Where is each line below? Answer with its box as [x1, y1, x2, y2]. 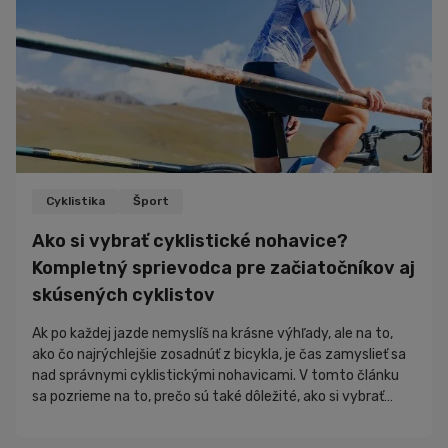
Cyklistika [46, 194, 105, 209]
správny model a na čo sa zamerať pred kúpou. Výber [32, 409, 370, 427]
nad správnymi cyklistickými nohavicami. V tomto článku [32, 367, 399, 385]
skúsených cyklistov [32, 284, 215, 307]
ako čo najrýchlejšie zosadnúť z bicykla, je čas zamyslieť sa [32, 346, 406, 364]
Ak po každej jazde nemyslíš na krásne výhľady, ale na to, [32, 325, 393, 343]
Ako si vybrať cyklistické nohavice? [32, 230, 348, 253]
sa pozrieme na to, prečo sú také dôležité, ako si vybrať [32, 388, 384, 406]
